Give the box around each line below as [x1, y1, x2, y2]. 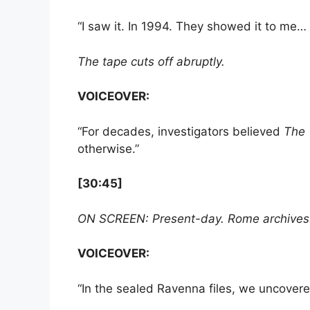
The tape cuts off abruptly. [77, 54, 225, 69]
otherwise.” [77, 141, 139, 156]
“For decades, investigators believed [77, 124, 284, 138]
